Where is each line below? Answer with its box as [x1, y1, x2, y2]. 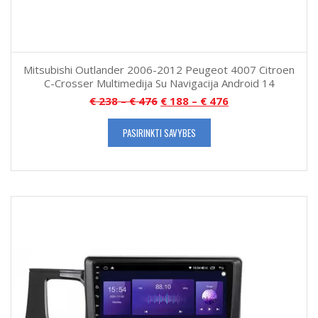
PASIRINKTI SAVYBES [122, 126, 196, 141]
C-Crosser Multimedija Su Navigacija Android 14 [43, 76, 275, 91]
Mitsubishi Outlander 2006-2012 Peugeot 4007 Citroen [23, 62, 295, 77]
